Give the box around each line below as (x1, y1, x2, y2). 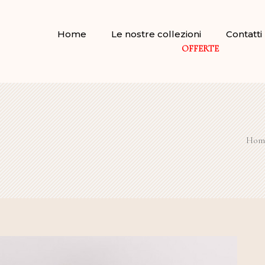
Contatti (226, 28, 262, 40)
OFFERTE (181, 43, 219, 54)
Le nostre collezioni (111, 28, 201, 40)
